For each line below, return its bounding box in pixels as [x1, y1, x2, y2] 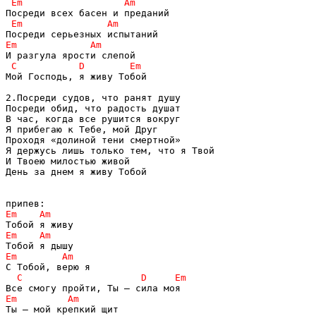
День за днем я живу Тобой [6, 166, 147, 177]
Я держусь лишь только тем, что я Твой [6, 145, 214, 156]
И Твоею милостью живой [6, 155, 130, 166]
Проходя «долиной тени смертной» [6, 134, 181, 145]
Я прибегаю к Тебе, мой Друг [6, 123, 158, 135]
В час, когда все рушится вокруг [6, 113, 181, 124]
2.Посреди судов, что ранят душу [6, 92, 181, 103]
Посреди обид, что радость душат [6, 102, 181, 114]
